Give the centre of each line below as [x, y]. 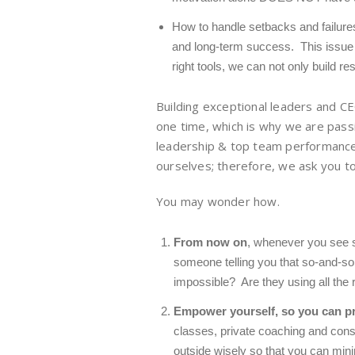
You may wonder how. [218, 201]
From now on [210, 242]
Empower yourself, [227, 311]
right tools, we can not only [242, 66]
